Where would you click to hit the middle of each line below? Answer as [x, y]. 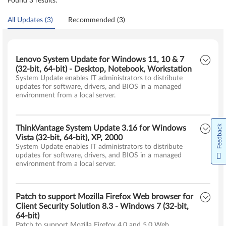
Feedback [219, 136]
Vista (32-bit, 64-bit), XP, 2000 [69, 138]
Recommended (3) [97, 20]
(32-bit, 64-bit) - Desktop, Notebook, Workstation [104, 69]
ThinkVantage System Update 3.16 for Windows [101, 128]
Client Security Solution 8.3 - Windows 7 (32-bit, [102, 206]
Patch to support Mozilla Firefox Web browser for [104, 197]
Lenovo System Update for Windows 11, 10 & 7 [100, 60]
